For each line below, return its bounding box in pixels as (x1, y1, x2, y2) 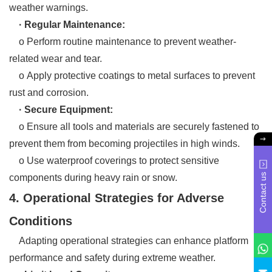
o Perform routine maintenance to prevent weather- (9, 36, 236, 47)
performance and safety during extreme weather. (9, 252, 216, 263)
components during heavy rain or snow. (9, 172, 177, 183)
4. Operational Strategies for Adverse (9, 191, 224, 205)
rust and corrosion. (9, 87, 89, 98)
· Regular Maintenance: (19, 19, 125, 30)
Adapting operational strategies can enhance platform (9, 235, 248, 246)
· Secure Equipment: (19, 104, 113, 115)
